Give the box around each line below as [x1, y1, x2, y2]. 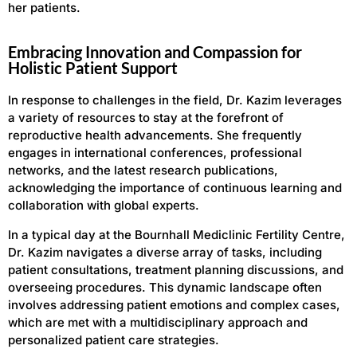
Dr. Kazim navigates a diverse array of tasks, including [8, 244, 322, 260]
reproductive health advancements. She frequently [8, 127, 302, 143]
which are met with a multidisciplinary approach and [8, 314, 308, 330]
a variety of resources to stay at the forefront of [8, 110, 284, 126]
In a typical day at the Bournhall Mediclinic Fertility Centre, [8, 226, 345, 242]
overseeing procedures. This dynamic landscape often [8, 279, 322, 295]
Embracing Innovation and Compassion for [8, 42, 302, 62]
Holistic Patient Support [8, 58, 178, 78]
